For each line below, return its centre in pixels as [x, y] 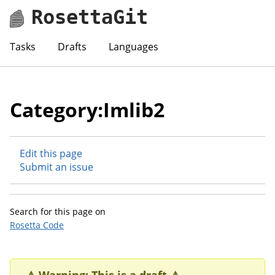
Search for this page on [58, 211]
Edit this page [51, 153]
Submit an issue [56, 167]
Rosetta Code [37, 225]
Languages [134, 46]
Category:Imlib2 [87, 109]
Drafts [72, 46]
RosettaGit [90, 17]
